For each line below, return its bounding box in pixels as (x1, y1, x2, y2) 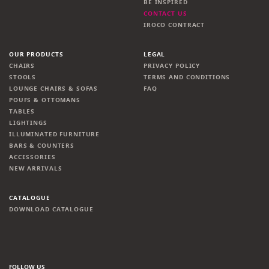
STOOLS (9, 73, 37, 82)
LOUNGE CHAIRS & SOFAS (9, 85, 98, 93)
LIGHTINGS (9, 119, 47, 127)
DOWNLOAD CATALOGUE (9, 205, 94, 214)
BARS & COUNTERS (9, 142, 74, 150)
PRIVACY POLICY (144, 62, 201, 70)
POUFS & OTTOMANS (9, 96, 80, 104)
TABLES (9, 107, 35, 116)
